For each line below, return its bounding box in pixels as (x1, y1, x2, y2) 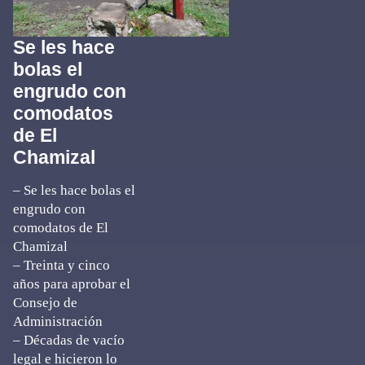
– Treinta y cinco (13, 257, 110, 273)
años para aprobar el (13, 276, 130, 292)
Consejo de (13, 295, 77, 310)
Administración (13, 314, 103, 329)
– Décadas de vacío (13, 332, 125, 348)
